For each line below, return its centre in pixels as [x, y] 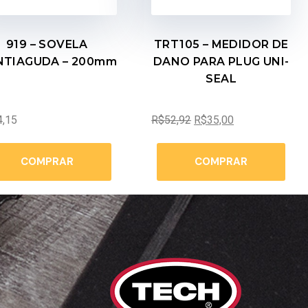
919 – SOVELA [47, 44]
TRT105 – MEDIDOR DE [221, 44]
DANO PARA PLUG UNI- [221, 61]
